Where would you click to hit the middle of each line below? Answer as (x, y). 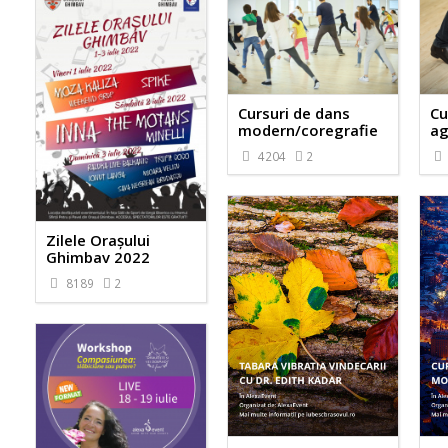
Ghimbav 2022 (98, 257)
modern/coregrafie (307, 129)
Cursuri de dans (293, 112)
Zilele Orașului (98, 240)
